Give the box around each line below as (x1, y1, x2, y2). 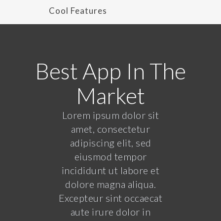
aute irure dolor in (70, 206, 151, 218)
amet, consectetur (71, 123, 150, 135)
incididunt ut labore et (61, 164, 160, 176)
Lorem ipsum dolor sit (62, 109, 159, 121)
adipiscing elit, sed (70, 137, 151, 148)
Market (76, 82, 145, 109)
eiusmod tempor (74, 150, 147, 162)
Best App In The (35, 58, 186, 84)
